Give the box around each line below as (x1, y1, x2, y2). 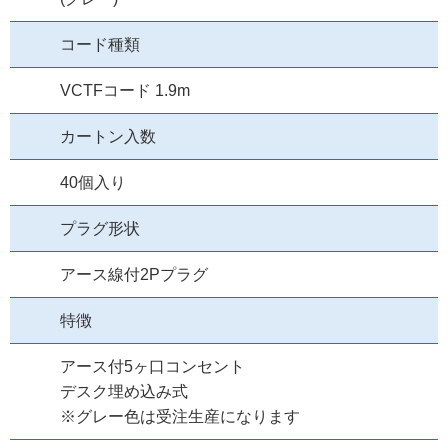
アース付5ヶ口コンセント (60, 358, 245, 376)
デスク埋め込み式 (60, 383, 188, 401)
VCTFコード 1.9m (60, 82, 190, 100)
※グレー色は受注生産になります (60, 408, 300, 426)
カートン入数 (60, 128, 156, 146)
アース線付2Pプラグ (60, 266, 208, 284)
